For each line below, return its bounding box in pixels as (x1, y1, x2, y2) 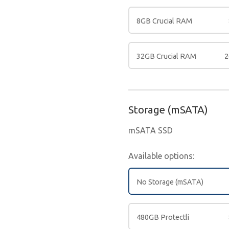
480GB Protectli (136, 213, 189, 221)
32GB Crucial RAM (136, 52, 196, 60)
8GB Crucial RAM (136, 16, 192, 25)
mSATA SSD (128, 125, 173, 135)
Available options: (128, 151, 194, 161)
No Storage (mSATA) (136, 177, 203, 186)
